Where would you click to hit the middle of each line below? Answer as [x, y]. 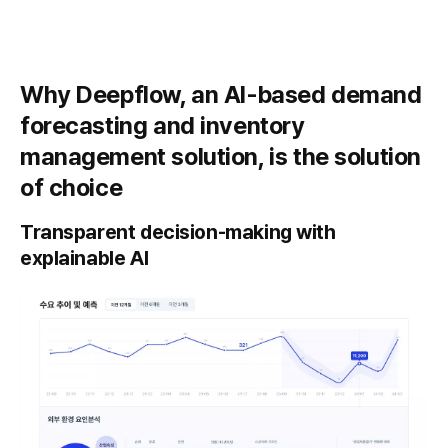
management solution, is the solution [220, 157]
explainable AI [84, 258]
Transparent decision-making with [178, 232]
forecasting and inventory [162, 126]
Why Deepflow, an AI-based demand [221, 95]
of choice [71, 188]
